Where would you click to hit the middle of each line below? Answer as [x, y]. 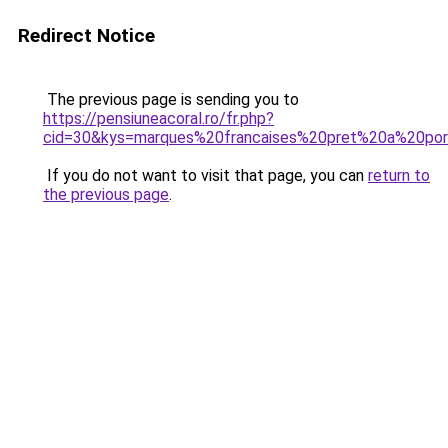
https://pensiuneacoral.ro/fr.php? [158, 118]
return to [399, 175]
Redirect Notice [86, 35]
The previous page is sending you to [171, 99]
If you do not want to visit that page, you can [205, 175]
